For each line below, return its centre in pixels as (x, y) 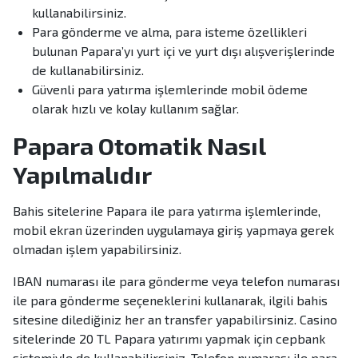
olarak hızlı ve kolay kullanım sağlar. (135, 109)
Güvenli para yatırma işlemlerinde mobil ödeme (170, 89)
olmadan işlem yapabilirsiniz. (97, 249)
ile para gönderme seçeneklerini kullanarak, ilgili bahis (170, 300)
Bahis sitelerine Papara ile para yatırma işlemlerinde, (167, 211)
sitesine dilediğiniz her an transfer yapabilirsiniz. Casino (175, 320)
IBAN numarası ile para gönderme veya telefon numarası (176, 281)
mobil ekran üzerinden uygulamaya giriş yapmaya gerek (173, 230)
